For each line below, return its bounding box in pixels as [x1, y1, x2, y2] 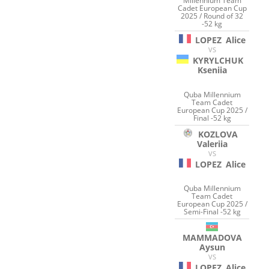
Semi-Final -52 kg [183, 207, 241, 217]
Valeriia [196, 138, 228, 150]
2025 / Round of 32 [181, 11, 244, 22]
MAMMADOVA [182, 232, 242, 244]
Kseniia [197, 64, 227, 76]
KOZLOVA [198, 128, 238, 140]
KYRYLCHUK [193, 55, 244, 67]
